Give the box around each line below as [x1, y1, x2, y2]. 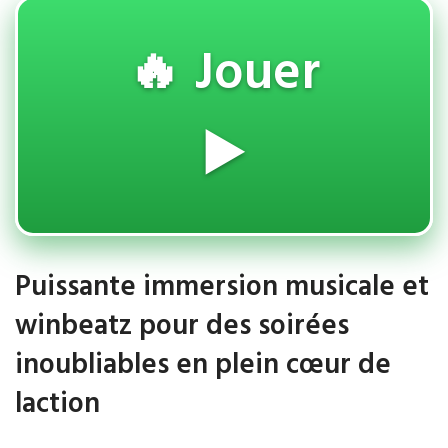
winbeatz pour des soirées [15, 304, 349, 349]
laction [15, 382, 100, 427]
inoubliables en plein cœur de [15, 343, 391, 388]
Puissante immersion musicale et [15, 265, 429, 310]
